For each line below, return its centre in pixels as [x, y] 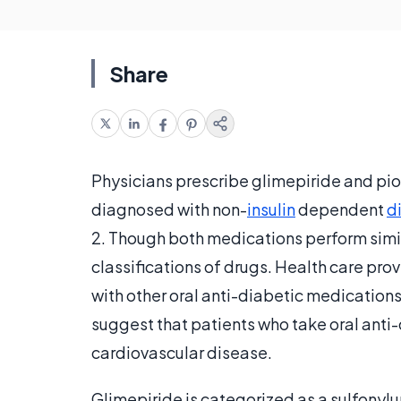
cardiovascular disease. [182, 353]
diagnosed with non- [169, 209]
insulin [271, 209]
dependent [341, 209]
